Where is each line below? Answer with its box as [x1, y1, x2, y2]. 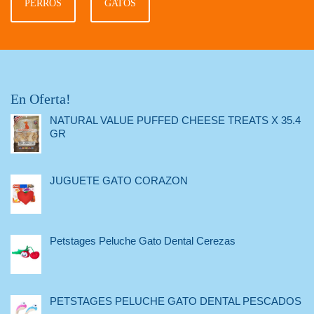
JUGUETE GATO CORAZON [50, 175, 188, 187]
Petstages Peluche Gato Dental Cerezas [50, 235, 235, 247]
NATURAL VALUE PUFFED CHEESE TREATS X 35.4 [50, 114, 301, 127]
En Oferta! [11, 91, 71, 107]
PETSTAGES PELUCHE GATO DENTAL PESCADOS [50, 295, 301, 308]
